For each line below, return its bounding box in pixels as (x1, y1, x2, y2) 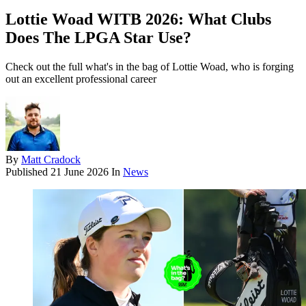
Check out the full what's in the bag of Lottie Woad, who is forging (5, 61, 294, 73)
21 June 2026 (51, 166, 109, 178)
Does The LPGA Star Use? (5, 29, 191, 47)
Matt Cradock (21, 154, 81, 166)
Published (5, 166, 51, 178)
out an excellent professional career (5, 73, 156, 85)
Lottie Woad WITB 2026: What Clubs (5, 10, 271, 29)
